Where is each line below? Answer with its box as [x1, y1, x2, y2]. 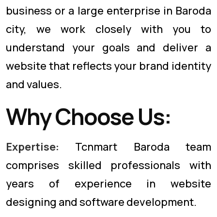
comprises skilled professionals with [6, 158, 211, 172]
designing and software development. [6, 195, 197, 209]
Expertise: [6, 139, 59, 154]
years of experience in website [6, 176, 211, 191]
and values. [6, 77, 62, 92]
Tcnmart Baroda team [59, 139, 211, 154]
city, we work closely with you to [6, 22, 211, 36]
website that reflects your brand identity [6, 59, 211, 73]
